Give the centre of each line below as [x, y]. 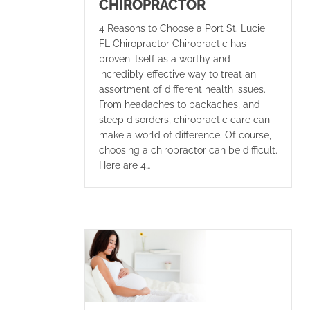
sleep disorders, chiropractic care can [184, 119]
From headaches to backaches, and [180, 104]
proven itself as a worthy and [165, 58]
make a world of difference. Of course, [185, 135]
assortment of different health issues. [182, 89]
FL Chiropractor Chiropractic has [173, 43]
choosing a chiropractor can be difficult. [188, 150]
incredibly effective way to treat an [177, 74]
